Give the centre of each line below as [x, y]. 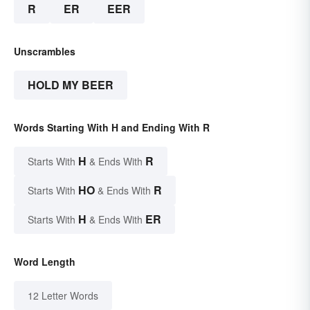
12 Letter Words [63, 295]
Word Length [45, 262]
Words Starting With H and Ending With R [112, 127]
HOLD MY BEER [71, 85]
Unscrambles [45, 51]
